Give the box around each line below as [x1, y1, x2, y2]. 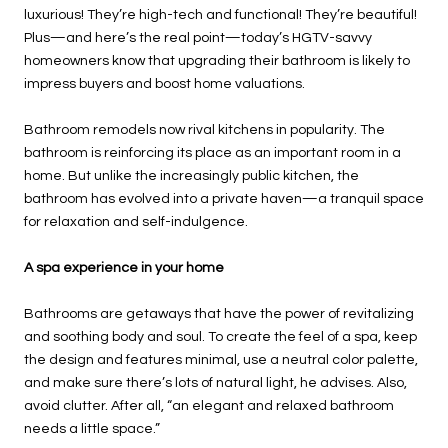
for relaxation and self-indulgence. [24, 215, 248, 229]
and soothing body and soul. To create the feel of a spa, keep [24, 330, 417, 344]
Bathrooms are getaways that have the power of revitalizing [24, 307, 414, 321]
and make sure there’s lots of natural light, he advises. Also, [24, 376, 407, 390]
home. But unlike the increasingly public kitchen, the [24, 169, 359, 183]
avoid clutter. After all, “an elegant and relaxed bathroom [24, 399, 394, 413]
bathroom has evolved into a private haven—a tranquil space [24, 192, 424, 206]
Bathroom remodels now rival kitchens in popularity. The [24, 123, 385, 137]
